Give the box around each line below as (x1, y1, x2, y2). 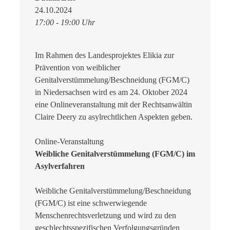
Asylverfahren (35, 161, 85, 170)
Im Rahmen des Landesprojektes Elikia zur (35, 50, 174, 60)
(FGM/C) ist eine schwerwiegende (35, 198, 147, 207)
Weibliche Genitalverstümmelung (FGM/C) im (35, 149, 195, 158)
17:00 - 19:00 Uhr (35, 17, 95, 27)
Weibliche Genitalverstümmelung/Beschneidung (35, 186, 191, 195)
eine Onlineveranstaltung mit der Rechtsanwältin (35, 100, 192, 109)
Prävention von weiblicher (35, 63, 120, 72)
